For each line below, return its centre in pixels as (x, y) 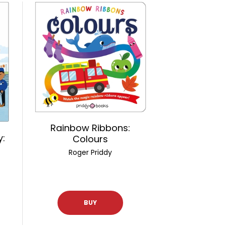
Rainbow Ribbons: (91, 128)
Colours (91, 139)
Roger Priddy (91, 152)
